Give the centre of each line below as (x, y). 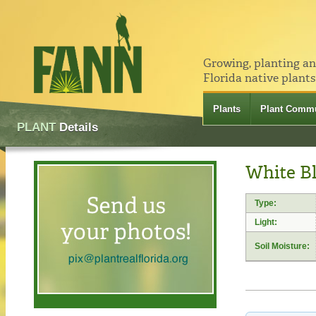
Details (77, 127)
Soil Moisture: (282, 246)
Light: (266, 222)
